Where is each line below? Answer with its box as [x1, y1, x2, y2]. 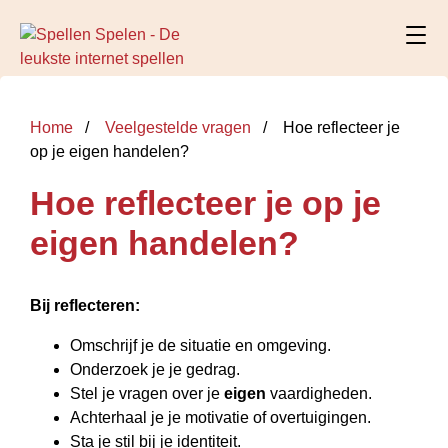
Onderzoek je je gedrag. [70, 361, 240, 378]
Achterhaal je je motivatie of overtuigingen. [70, 409, 371, 426]
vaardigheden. [266, 385, 372, 402]
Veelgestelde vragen [105, 119, 251, 136]
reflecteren [54, 297, 135, 314]
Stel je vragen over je [70, 385, 224, 402]
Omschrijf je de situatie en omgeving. [70, 337, 331, 354]
